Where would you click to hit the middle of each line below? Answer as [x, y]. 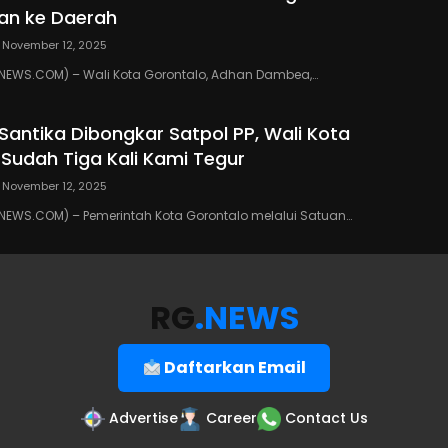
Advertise [143, 417]
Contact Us [326, 417]
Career [231, 417]
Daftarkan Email [233, 368]
